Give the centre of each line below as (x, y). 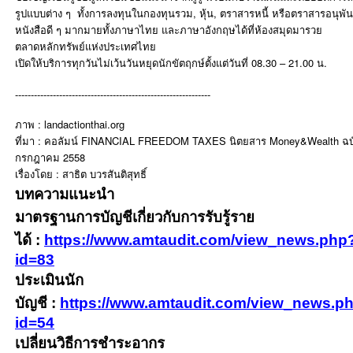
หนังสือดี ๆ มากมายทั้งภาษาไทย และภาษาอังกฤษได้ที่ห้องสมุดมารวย (169, 30)
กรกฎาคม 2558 (50, 157)
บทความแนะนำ (65, 194)
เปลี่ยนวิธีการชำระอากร (90, 343)
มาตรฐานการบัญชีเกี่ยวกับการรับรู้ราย (135, 217)
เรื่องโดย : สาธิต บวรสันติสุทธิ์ (81, 174)
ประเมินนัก (49, 280)
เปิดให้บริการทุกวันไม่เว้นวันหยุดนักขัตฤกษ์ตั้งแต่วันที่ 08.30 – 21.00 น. (171, 63)
